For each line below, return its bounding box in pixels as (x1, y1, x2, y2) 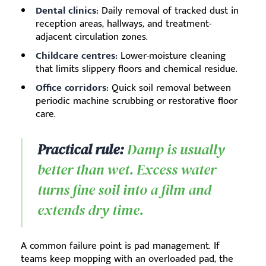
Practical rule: (37, 140, 124, 160)
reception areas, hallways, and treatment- (36, 15, 211, 33)
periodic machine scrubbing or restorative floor (36, 93, 237, 110)
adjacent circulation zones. (36, 28, 148, 46)
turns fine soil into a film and (37, 180, 211, 200)
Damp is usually (124, 140, 225, 160)
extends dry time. (37, 200, 144, 220)
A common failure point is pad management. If (21, 237, 220, 255)
